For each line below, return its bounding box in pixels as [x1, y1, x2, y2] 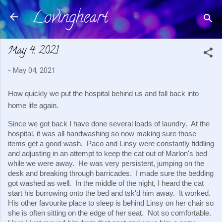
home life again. [8, 101, 62, 110]
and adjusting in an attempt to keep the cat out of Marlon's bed [8, 149, 207, 158]
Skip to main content [95, 8, 163, 17]
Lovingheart [32, 6, 108, 32]
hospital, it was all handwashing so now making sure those [8, 129, 196, 138]
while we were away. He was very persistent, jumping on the [8, 159, 204, 167]
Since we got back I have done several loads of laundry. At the [8, 119, 210, 128]
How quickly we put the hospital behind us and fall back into [8, 89, 199, 98]
